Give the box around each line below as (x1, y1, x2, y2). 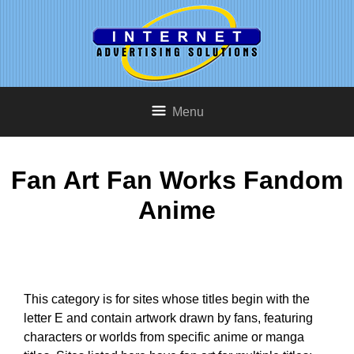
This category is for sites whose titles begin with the (24, 292, 310, 306)
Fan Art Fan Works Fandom (11, 166, 343, 195)
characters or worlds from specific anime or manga (24, 330, 304, 344)
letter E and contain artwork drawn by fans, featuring (24, 311, 313, 325)
